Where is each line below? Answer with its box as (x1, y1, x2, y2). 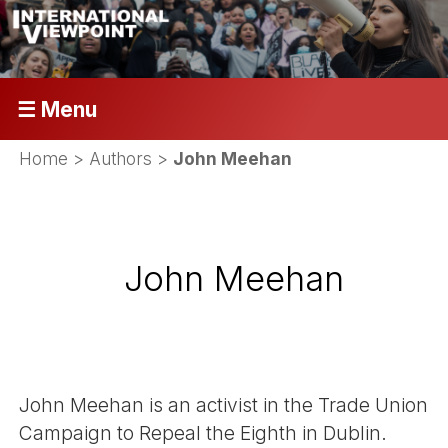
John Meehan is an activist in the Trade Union (19, 392, 429, 417)
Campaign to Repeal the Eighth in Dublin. (19, 420, 388, 445)
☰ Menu (16, 96, 97, 122)
